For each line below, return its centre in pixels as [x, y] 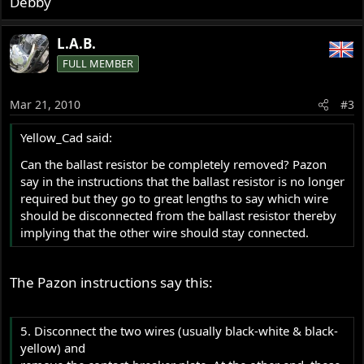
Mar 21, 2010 [45, 105]
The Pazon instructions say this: [112, 282]
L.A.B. [77, 43]
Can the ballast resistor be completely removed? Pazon [174, 165]
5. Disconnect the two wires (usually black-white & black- [180, 331]
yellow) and [53, 348]
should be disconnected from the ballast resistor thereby [179, 216]
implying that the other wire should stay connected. [165, 233]
